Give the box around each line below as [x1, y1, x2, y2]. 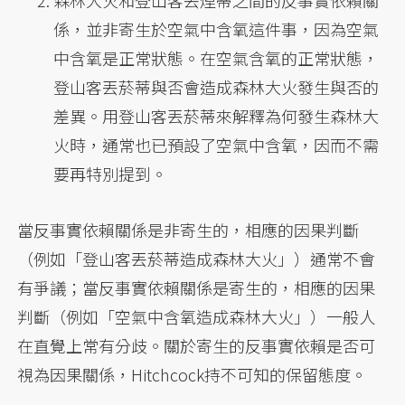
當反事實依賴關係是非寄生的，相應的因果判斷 [17, 218, 360, 242]
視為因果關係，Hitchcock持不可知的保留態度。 [17, 363, 368, 387]
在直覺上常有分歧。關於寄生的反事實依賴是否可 [17, 334, 376, 358]
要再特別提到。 [53, 162, 168, 186]
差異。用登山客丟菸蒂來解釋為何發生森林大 [53, 104, 380, 128]
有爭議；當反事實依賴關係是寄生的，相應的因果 [17, 276, 376, 300]
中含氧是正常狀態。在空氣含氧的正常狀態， [53, 46, 380, 71]
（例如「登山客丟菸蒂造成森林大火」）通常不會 [17, 247, 376, 271]
